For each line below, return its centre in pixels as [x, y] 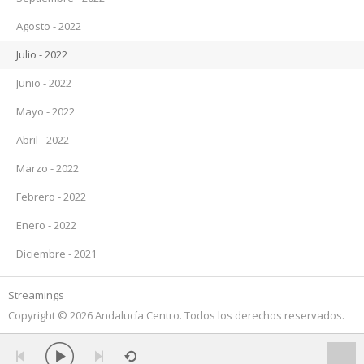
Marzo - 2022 [48, 168]
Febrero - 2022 [51, 197]
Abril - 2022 [43, 140]
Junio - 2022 [44, 83]
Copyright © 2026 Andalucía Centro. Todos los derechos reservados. [176, 315]
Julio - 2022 [42, 54]
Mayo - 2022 [45, 111]
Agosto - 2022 [49, 26]
